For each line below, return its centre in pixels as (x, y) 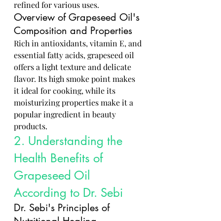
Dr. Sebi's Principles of (63, 208)
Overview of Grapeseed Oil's (78, 17)
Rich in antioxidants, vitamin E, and (79, 43)
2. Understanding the (70, 141)
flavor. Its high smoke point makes (75, 79)
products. (31, 126)
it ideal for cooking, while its (66, 91)
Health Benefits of (60, 158)
